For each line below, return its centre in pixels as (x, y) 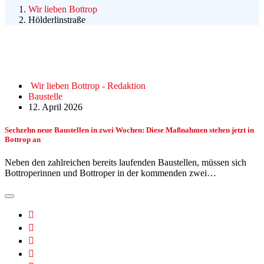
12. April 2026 (55, 107)
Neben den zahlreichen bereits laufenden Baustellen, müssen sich (126, 163)
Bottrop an (23, 139)
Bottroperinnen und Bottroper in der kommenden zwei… (110, 173)
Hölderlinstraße (57, 19)
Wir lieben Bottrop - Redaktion (88, 85)
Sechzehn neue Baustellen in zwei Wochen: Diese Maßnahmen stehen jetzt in (129, 130)
